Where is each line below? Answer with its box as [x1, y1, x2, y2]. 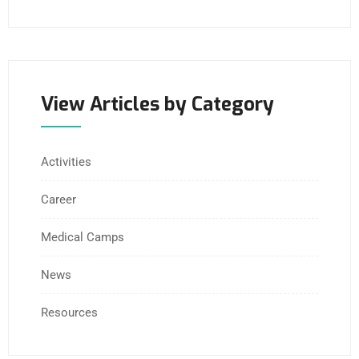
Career [41, 192, 76, 207]
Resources [41, 305, 98, 320]
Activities [41, 154, 91, 169]
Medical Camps [41, 229, 124, 244]
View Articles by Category [41, 91, 274, 117]
